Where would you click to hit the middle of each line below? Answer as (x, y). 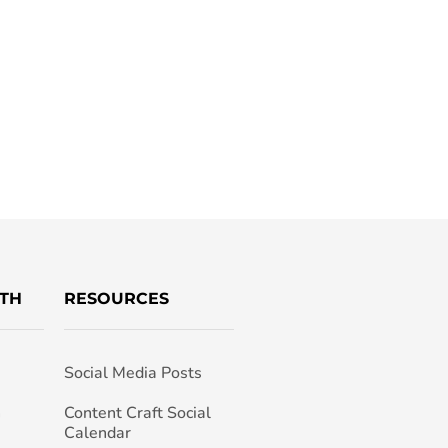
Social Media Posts (132, 372)
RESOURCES (116, 298)
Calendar (97, 432)
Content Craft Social (137, 412)
